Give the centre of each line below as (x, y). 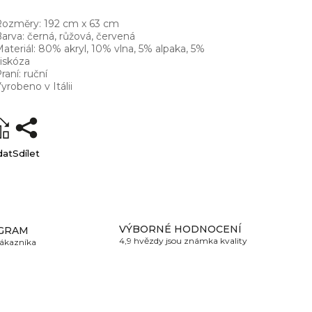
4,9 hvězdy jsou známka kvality (183, 240)
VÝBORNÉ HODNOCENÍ (180, 229)
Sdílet (26, 154)
